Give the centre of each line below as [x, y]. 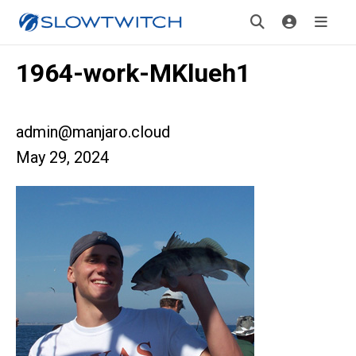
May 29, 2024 [62, 157]
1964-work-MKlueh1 [133, 73]
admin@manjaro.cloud [93, 132]
